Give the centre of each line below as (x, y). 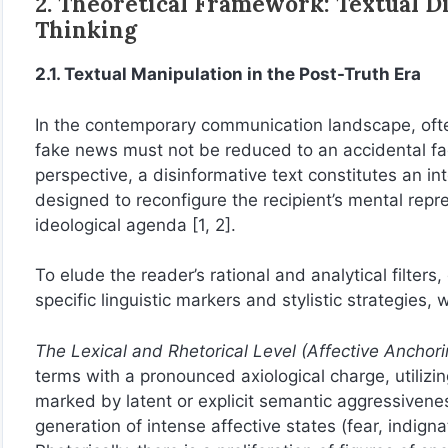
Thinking (86, 30)
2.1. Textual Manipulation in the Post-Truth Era (228, 74)
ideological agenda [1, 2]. (135, 224)
